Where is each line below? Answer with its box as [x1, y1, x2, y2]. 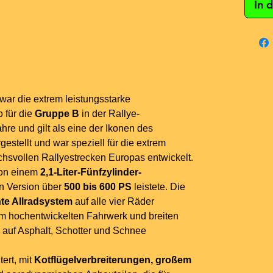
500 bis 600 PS [64, 182, 132, 193]
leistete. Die [132, 182, 185, 193]
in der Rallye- [79, 108, 140, 119]
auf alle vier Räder [73, 196, 154, 207]
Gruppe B [35, 108, 79, 119]
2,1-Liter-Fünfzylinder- [40, 167, 141, 178]
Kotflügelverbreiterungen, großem [34, 255, 191, 266]
